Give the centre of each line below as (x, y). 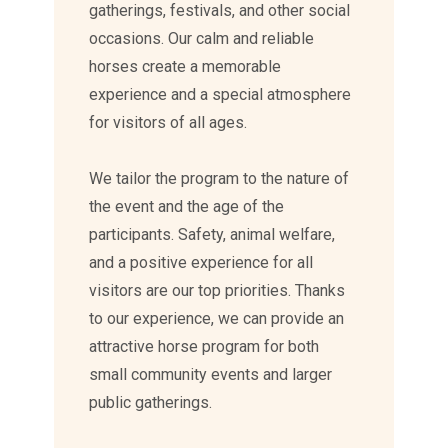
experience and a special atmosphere (220, 94)
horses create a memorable (185, 66)
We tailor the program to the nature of (219, 178)
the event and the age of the (187, 206)
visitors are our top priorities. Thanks (217, 290)
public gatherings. (151, 402)
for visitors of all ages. (168, 122)
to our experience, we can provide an (217, 318)
